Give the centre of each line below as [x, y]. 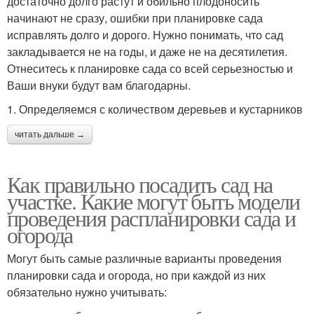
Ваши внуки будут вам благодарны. [99, 85]
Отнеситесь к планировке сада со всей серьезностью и [150, 68]
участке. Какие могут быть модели [153, 200]
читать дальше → [50, 134]
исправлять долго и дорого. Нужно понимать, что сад [145, 34]
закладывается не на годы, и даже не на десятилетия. [147, 51]
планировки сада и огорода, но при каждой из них [136, 275]
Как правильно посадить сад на [140, 184]
